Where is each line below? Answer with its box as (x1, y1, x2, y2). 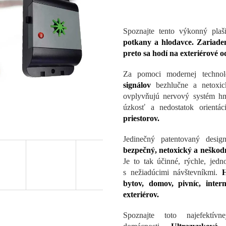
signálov (123, 81, 151, 90)
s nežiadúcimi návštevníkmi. (123, 168, 222, 177)
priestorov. (123, 114, 159, 123)
